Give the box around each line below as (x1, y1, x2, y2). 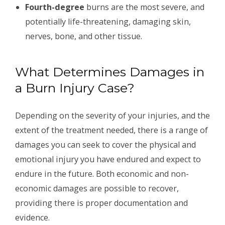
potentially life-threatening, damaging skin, (25, 16, 191, 27)
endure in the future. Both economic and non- (15, 168, 189, 180)
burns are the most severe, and (84, 1, 204, 13)
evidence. (15, 212, 50, 223)
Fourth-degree (25, 1, 84, 13)
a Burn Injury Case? (15, 80, 135, 95)
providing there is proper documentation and (15, 197, 188, 209)
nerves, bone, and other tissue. (25, 30, 142, 42)
